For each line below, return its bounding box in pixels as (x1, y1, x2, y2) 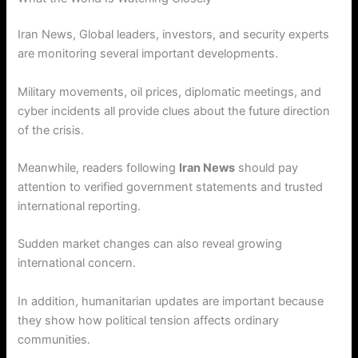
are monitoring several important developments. (18, 46, 279, 62)
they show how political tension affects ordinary (18, 312, 280, 328)
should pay (235, 161, 299, 176)
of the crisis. (18, 122, 85, 137)
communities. (18, 332, 91, 347)
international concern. (18, 256, 137, 271)
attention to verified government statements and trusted (18, 180, 324, 195)
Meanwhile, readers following (18, 161, 180, 176)
